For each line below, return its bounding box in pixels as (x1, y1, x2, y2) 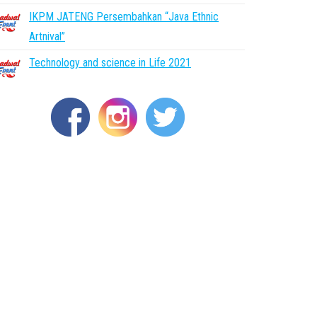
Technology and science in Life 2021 (29, 56, 191, 69)
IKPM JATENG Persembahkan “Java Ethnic (29, 10, 219, 23)
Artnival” (29, 30, 65, 43)
